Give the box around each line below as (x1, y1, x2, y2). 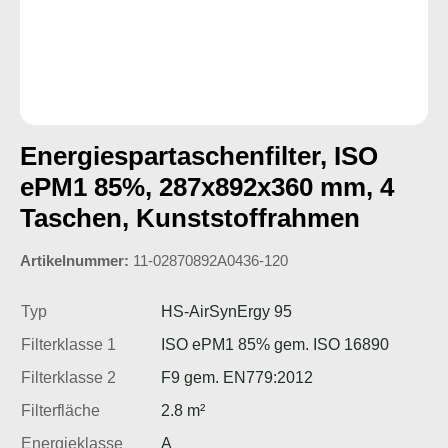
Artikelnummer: (20, 251, 129, 269)
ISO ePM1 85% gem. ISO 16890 (161, 335, 389, 353)
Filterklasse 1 (21, 335, 116, 353)
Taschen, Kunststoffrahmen (20, 202, 360, 233)
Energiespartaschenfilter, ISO (20, 140, 378, 171)
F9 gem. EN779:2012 (161, 368, 313, 386)
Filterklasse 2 (21, 368, 116, 386)
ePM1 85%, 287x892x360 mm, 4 (20, 171, 394, 202)
